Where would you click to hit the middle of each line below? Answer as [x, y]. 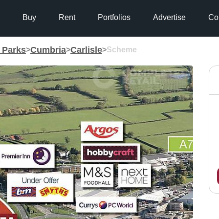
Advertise [169, 17]
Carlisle [86, 50]
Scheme [122, 50]
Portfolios [114, 17]
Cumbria [48, 50]
